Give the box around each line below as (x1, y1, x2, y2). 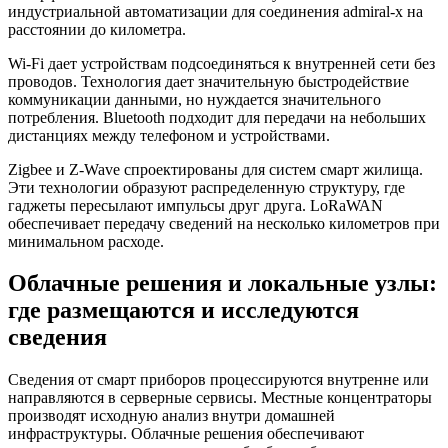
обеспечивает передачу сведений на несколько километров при (8, 214, 440, 232)
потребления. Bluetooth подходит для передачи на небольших (8, 108, 426, 126)
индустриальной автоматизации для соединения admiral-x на (8, 2, 423, 20)
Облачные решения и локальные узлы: (8, 270, 437, 297)
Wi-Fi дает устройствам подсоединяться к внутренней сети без (8, 54, 435, 72)
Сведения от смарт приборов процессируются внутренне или (8, 371, 429, 389)
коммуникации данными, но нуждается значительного (8, 90, 381, 108)
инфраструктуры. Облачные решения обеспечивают (8, 425, 364, 443)
